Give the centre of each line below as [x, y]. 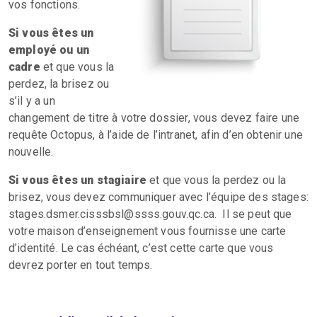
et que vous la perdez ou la [218, 180]
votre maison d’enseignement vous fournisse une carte [148, 231]
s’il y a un [32, 101]
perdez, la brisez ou [59, 84]
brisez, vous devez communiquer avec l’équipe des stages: [158, 197]
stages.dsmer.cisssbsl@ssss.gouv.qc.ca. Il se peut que [150, 214]
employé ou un [49, 50]
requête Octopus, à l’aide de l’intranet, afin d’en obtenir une [156, 135]
